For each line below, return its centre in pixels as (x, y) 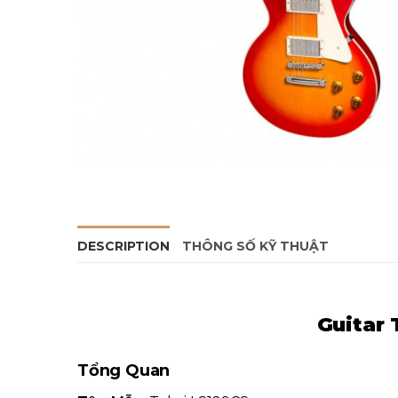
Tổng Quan (124, 370)
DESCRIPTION (123, 246)
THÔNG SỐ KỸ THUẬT (255, 246)
